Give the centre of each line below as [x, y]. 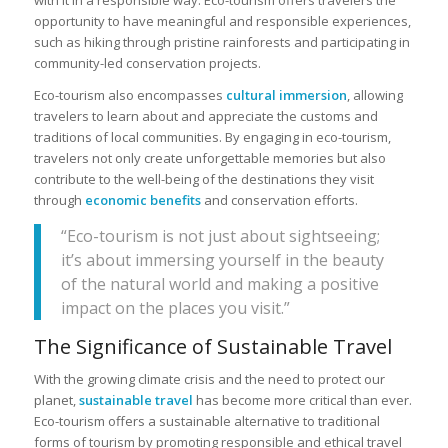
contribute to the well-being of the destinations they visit [203, 178]
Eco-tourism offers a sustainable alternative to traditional [206, 421]
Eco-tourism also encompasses [129, 94]
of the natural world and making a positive [219, 284]
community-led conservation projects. [147, 62]
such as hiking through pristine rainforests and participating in [221, 41]
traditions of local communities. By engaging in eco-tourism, [212, 136]
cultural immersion [286, 94]
